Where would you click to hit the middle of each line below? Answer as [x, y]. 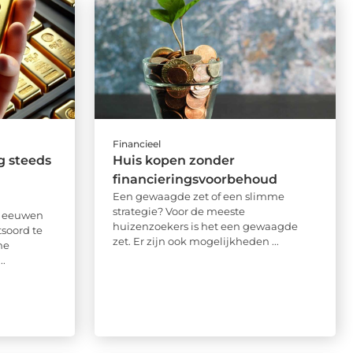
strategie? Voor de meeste [178, 212]
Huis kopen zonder [173, 161]
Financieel [136, 144]
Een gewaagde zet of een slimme [198, 197]
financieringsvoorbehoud [195, 180]
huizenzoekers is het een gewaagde [205, 227]
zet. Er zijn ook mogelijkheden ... [195, 242]
